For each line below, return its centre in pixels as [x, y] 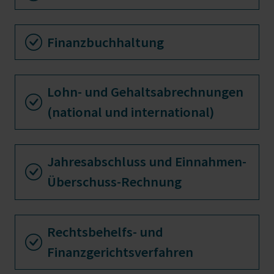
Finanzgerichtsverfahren [120, 252]
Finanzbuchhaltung [106, 42]
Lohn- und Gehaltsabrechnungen [145, 91]
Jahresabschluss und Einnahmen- [147, 162]
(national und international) [131, 112]
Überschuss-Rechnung [114, 182]
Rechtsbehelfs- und [105, 231]
